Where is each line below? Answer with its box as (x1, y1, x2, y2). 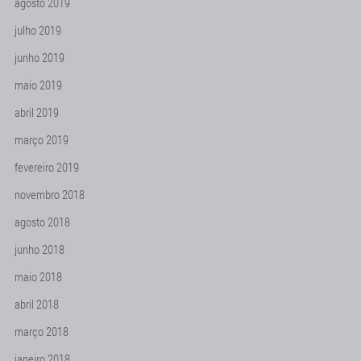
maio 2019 (15, 77, 62, 93)
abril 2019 (15, 104, 59, 120)
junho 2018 (15, 241, 64, 257)
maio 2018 (15, 268, 62, 284)
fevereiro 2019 (15, 159, 79, 175)
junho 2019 (15, 49, 64, 65)
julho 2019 (15, 22, 61, 38)
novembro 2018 (15, 186, 85, 202)
